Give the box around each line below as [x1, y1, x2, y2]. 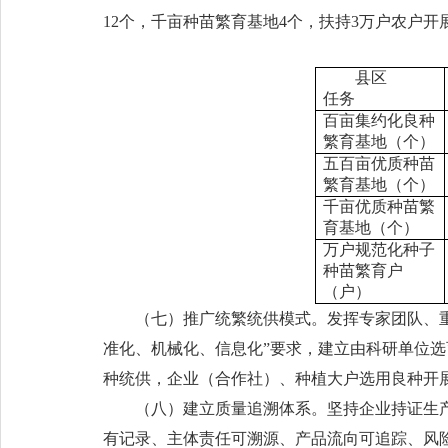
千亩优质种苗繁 [323, 198, 435, 215]
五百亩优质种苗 [323, 155, 435, 172]
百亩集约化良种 [323, 112, 435, 129]
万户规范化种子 [323, 241, 435, 258]
